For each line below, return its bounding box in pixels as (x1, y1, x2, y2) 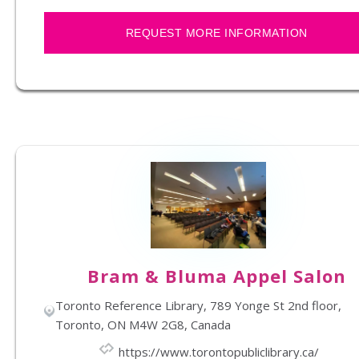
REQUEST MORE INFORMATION (125, 26, 308, 39)
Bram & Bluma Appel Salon (87, 264, 346, 288)
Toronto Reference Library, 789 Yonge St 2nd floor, (54, 297, 341, 313)
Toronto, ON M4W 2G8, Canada (54, 317, 231, 333)
